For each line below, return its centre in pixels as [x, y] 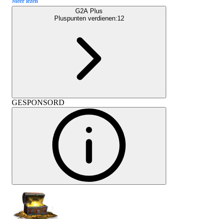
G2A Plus [89, 11]
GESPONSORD [38, 102]
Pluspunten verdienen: [86, 18]
